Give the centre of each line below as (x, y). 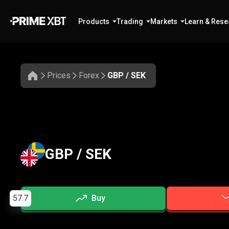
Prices (59, 75)
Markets (164, 21)
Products (94, 21)
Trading (130, 21)
